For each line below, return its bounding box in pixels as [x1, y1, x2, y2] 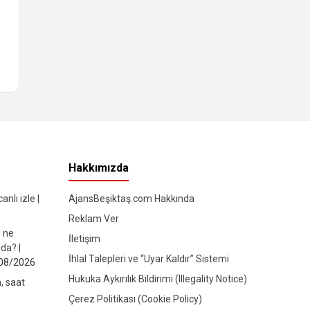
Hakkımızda [68, 161, 129, 175]
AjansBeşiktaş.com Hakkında [68, 193, 194, 205]
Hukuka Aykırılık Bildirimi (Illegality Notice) [68, 273, 247, 285]
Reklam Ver [68, 213, 119, 225]
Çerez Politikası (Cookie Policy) [68, 293, 202, 305]
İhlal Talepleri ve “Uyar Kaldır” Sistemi [68, 253, 229, 265]
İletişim [68, 233, 100, 245]
